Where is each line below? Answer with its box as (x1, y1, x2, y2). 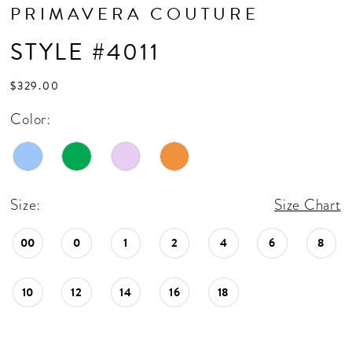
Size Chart (274, 194, 341, 216)
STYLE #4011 (10, 35, 160, 70)
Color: (10, 108, 51, 130)
